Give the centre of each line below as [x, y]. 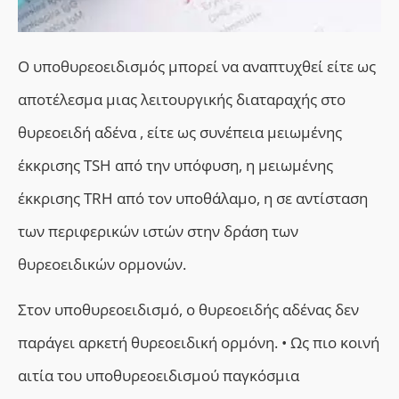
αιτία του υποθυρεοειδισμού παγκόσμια [159, 376]
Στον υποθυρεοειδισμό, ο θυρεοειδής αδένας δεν [188, 310]
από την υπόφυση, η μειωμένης [222, 165]
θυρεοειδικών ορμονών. [102, 264]
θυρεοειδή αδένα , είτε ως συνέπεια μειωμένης [180, 132]
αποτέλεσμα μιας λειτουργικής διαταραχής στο [182, 99]
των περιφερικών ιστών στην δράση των [158, 231]
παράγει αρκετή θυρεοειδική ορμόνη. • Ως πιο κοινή [199, 343]
